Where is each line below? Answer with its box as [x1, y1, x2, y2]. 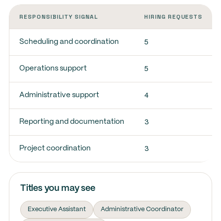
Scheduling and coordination [19, 38, 119, 45]
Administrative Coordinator [100, 206, 184, 213]
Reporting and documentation [19, 118, 124, 125]
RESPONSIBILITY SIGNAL [19, 13, 99, 21]
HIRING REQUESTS [144, 13, 203, 21]
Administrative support [19, 92, 99, 99]
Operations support [19, 65, 87, 72]
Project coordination [19, 145, 91, 152]
